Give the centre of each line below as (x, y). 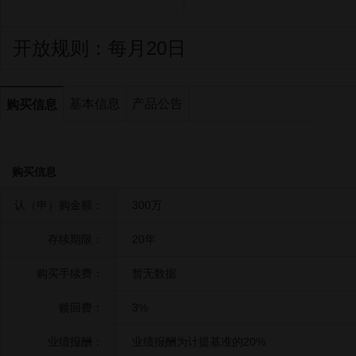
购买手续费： (70, 273)
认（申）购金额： (59, 205)
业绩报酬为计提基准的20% (199, 342)
